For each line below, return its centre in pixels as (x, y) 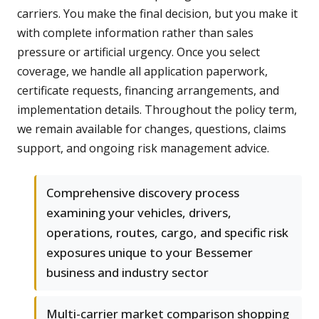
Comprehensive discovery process (143, 193)
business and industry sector (127, 273)
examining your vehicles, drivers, (139, 213)
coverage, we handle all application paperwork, (142, 72)
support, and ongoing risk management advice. (143, 148)
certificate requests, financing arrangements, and (148, 91)
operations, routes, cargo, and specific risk (167, 233)
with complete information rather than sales (135, 33)
